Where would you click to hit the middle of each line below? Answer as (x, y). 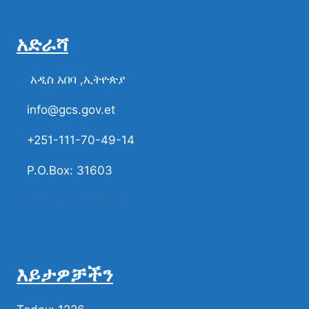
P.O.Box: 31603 (64, 170)
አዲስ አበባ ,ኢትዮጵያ (71, 79)
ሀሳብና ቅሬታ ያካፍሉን (73, 201)
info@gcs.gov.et (66, 110)
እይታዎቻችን (65, 275)
